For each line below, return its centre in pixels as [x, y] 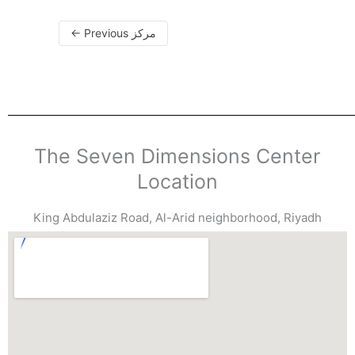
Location [177, 181]
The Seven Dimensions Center [177, 156]
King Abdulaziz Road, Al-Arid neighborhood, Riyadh [177, 217]
